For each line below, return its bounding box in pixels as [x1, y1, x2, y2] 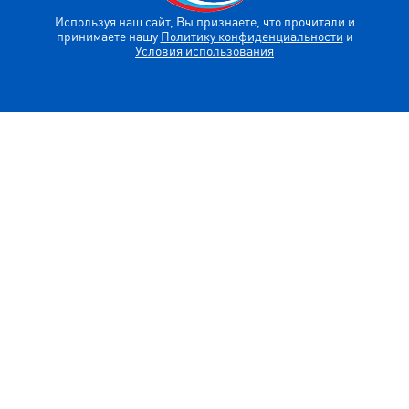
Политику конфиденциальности [160, 27, 343, 45]
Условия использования [135, 42, 274, 59]
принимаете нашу [56, 27, 161, 45]
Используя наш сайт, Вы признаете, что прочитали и [54, 13, 355, 30]
